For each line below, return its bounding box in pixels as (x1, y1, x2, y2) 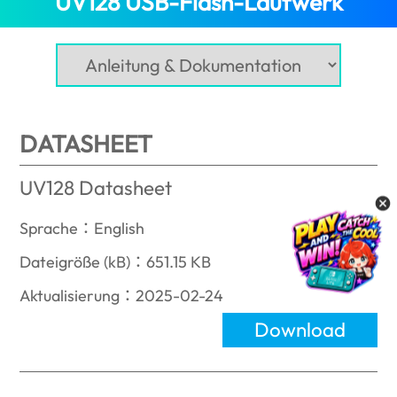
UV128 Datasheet (19, 175, 173, 201)
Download (253, 316, 346, 342)
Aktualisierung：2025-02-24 (19, 284, 224, 306)
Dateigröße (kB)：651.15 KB (19, 251, 212, 272)
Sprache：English (19, 217, 145, 238)
